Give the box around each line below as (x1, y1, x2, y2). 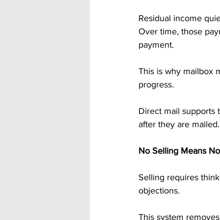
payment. (138, 40, 174, 50)
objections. (138, 186, 180, 195)
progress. (138, 80, 174, 89)
